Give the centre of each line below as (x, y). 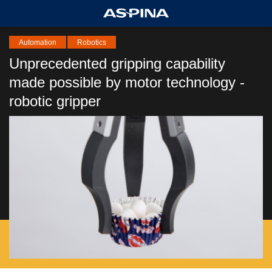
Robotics (92, 42)
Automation (38, 42)
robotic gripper (55, 101)
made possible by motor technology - (127, 82)
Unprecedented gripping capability (117, 63)
